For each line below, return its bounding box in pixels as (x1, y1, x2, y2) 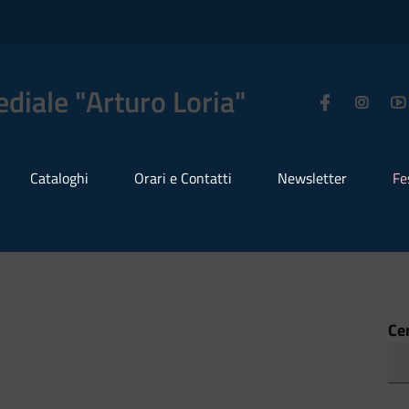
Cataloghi (30, 167, 89, 189)
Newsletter (278, 167, 347, 189)
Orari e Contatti (134, 167, 232, 189)
